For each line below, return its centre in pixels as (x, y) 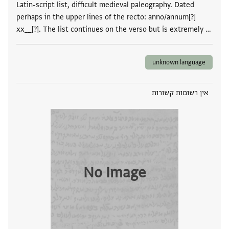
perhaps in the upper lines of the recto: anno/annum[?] (106, 17)
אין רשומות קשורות (180, 93)
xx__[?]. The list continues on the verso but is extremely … (114, 30)
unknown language (179, 63)
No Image (114, 173)
